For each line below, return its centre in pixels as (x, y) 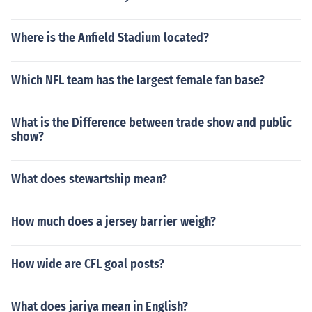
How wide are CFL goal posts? (88, 264)
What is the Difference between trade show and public (151, 123)
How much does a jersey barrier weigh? (114, 221)
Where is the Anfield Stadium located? (110, 38)
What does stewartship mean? (89, 179)
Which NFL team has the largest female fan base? (138, 80)
